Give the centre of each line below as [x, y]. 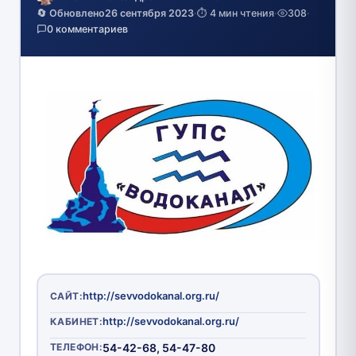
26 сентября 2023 [149, 13]
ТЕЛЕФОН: [77, 346]
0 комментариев [87, 29]
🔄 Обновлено [70, 13]
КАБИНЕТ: [77, 321]
